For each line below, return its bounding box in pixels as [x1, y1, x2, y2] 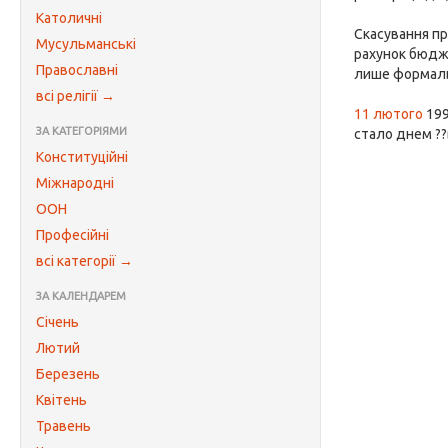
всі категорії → [36, 253, 133, 269]
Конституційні [36, 149, 128, 165]
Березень [36, 366, 100, 382]
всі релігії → [36, 88, 115, 104]
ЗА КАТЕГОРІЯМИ [36, 125, 127, 137]
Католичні [36, 10, 102, 26]
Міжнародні [36, 175, 114, 191]
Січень [36, 314, 79, 330]
